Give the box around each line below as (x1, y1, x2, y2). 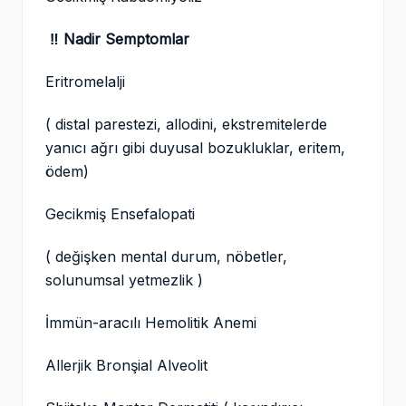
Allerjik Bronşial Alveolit (45, 356, 208, 375)
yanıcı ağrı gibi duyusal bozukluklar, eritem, (45, 139, 345, 158)
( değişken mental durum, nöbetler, (45, 247, 287, 266)
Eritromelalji (45, 72, 130, 92)
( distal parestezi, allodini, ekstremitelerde (45, 115, 327, 134)
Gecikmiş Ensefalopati (45, 205, 195, 224)
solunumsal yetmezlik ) (45, 271, 208, 290)
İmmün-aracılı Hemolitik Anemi (45, 314, 261, 333)
